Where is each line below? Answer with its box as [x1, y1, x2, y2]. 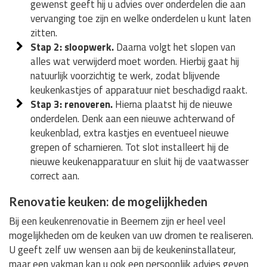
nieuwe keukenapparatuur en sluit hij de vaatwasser [30, 153, 249, 169]
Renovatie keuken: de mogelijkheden [9, 194, 207, 209]
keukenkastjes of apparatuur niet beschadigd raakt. [30, 82, 248, 98]
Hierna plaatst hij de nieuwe [113, 96, 233, 112]
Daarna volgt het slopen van [114, 39, 236, 55]
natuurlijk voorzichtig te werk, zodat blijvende [30, 67, 221, 83]
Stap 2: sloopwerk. [30, 39, 114, 55]
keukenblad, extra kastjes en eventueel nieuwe [30, 125, 229, 141]
